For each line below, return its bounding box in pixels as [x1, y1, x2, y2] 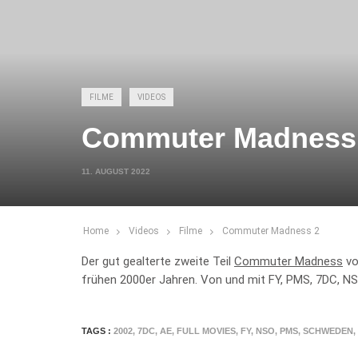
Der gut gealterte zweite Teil [82, 254, 234, 268]
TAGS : [82, 326, 113, 336]
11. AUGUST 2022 [82, 167, 153, 176]
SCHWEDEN [303, 326, 353, 336]
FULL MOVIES [177, 326, 236, 336]
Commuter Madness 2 [222, 225, 320, 237]
